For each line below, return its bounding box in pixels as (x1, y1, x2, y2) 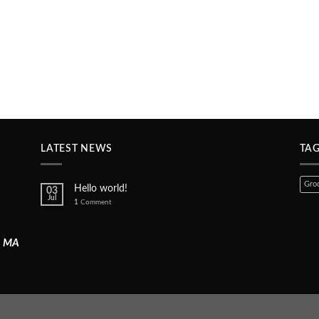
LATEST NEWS (41, 144, 113, 155)
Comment (78, 198, 113, 206)
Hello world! (74, 183, 128, 194)
